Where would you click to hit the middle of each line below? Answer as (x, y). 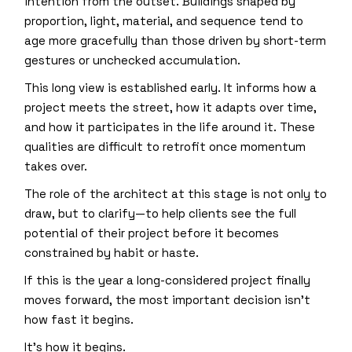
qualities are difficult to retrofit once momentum (165, 146)
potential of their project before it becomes (152, 233)
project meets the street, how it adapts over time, (171, 107)
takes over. (56, 166)
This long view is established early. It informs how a (171, 87)
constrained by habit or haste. (112, 252)
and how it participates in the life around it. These (170, 126)
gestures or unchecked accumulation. (133, 60)
